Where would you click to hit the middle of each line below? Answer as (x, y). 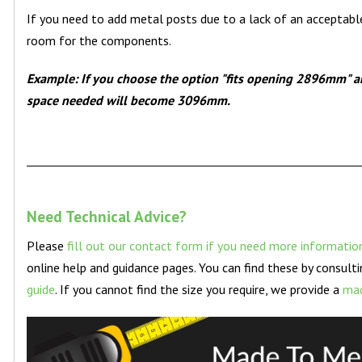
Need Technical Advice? (107, 217)
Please (47, 246)
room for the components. (99, 41)
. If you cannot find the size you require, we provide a (199, 290)
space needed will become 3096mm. (129, 101)
